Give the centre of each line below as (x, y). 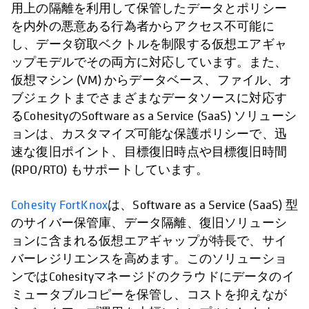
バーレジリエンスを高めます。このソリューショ (149, 259)
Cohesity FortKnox (60, 205)
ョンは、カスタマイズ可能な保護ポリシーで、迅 (149, 134)
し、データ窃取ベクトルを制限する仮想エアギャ (149, 44)
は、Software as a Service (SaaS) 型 (203, 205)
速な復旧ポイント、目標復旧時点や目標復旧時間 (149, 152)
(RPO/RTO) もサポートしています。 (110, 170)
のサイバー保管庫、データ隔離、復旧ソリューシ (149, 223)
